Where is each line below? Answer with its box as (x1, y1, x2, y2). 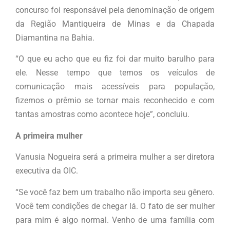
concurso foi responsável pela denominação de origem (15, 5, 215, 15)
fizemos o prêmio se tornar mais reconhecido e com (15, 95, 215, 106)
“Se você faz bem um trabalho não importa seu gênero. (15, 187, 215, 197)
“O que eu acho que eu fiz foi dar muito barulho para (15, 54, 215, 64)
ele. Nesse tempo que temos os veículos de (15, 68, 215, 78)
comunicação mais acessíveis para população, (15, 82, 215, 92)
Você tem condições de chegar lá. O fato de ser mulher (15, 201, 215, 211)
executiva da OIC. (15, 166, 78, 176)
